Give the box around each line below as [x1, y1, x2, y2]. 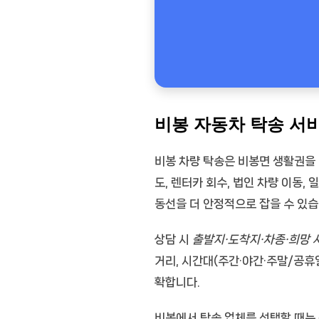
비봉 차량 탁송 [155, 154, 224, 167]
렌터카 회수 [171, 175, 227, 189]
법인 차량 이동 [233, 175, 303, 189]
